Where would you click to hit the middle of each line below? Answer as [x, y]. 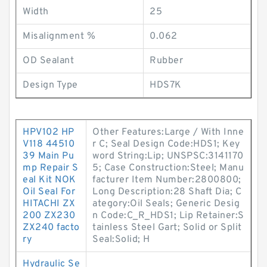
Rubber [166, 61]
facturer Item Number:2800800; [167, 180]
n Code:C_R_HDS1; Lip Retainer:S [168, 216]
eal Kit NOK [49, 180]
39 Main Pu [48, 156]
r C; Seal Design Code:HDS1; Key [166, 144]
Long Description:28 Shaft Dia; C [167, 192]
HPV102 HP [49, 132]
